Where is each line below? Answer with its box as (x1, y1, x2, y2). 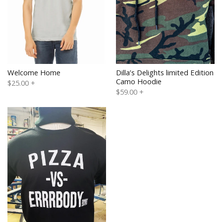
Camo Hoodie (116, 76, 162, 86)
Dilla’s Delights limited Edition (116, 67, 214, 77)
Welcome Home (7, 67, 60, 77)
